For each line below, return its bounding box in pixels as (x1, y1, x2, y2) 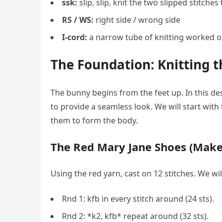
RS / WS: (62, 14, 94, 25)
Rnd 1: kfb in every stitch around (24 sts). (62, 193, 214, 204)
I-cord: (62, 32, 87, 43)
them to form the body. (51, 115, 138, 126)
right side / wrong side (94, 14, 180, 25)
